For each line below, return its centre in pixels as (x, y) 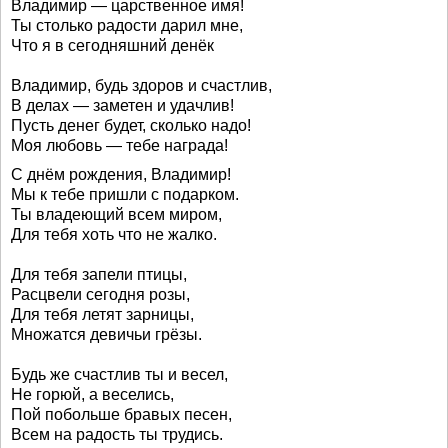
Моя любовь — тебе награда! (119, 145)
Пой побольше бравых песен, (121, 414)
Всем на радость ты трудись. (117, 434)
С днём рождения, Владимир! (121, 174)
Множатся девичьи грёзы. (106, 334)
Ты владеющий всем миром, (116, 214)
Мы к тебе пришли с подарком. (125, 194)
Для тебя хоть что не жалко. (114, 234)
